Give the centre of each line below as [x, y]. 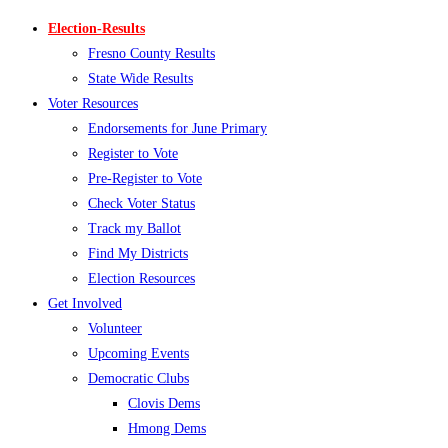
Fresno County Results [151, 54]
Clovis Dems [164, 404]
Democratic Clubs [138, 379]
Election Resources [141, 279]
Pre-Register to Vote [145, 179]
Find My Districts [138, 254]
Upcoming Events [138, 354]
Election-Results [96, 29]
